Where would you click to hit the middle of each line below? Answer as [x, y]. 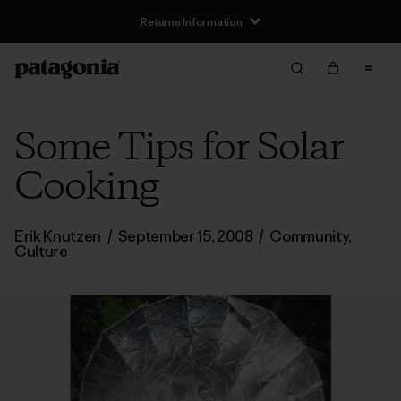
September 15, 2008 [185, 236]
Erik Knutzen [59, 236]
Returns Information [192, 21]
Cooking [86, 188]
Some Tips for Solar [179, 149]
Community [309, 236]
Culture [41, 252]
